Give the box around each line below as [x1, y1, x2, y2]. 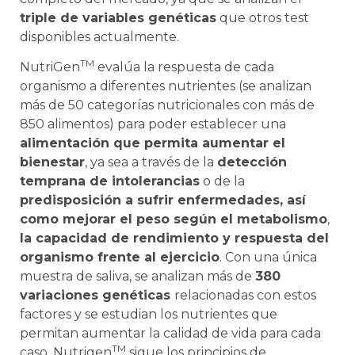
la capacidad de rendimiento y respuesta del [20, 230, 329, 246]
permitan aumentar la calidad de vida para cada [20, 325, 321, 341]
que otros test [216, 10, 309, 25]
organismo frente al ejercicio [20, 249, 219, 265]
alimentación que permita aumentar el [20, 135, 285, 151]
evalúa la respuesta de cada [94, 59, 274, 74]
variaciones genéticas [20, 287, 174, 303]
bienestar [20, 154, 85, 170]
